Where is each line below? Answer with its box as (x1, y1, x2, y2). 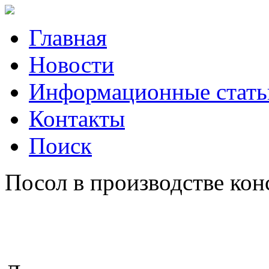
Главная (29, 25, 107, 50)
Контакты (29, 106, 125, 131)
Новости (29, 52, 114, 77)
